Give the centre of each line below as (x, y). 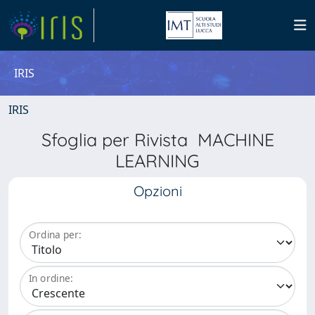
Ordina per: (55, 235)
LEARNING (157, 161)
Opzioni (157, 191)
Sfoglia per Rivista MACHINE (157, 140)
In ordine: (51, 278)
